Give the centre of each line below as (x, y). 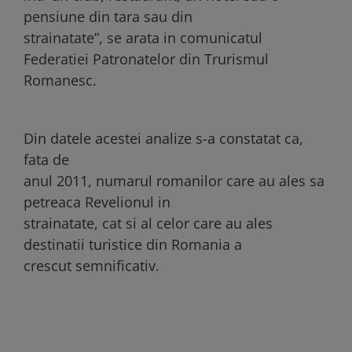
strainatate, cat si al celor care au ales (148, 223)
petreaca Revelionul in (97, 202)
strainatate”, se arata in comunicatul (143, 37)
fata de (46, 159)
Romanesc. (60, 80)
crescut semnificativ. (92, 265)
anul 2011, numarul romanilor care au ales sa (174, 180)
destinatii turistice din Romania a (133, 244)
